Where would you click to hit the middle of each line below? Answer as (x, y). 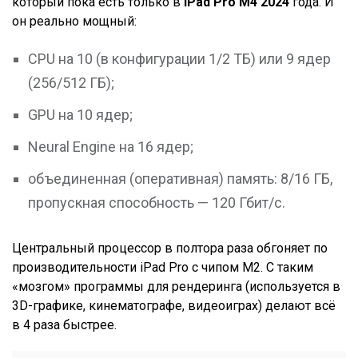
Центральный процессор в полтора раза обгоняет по (170, 249)
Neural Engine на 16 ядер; (112, 147)
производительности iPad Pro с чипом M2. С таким (163, 268)
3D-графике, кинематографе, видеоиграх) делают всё (174, 306)
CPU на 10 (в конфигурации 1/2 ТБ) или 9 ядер (179, 59)
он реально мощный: (76, 22)
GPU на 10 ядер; (82, 115)
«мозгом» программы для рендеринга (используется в (176, 287)
